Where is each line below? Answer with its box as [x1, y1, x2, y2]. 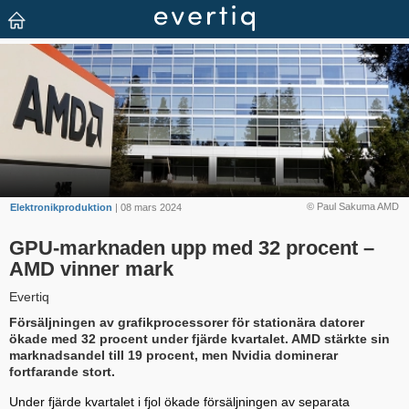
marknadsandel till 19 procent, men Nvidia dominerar [9, 348, 338, 363]
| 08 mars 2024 [112, 202, 183, 213]
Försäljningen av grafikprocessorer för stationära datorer [9, 315, 364, 330]
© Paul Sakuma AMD [306, 201, 399, 212]
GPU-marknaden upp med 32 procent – [9, 236, 374, 260]
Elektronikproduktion [10, 202, 113, 213]
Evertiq [9, 289, 49, 305]
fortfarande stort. [9, 364, 115, 380]
